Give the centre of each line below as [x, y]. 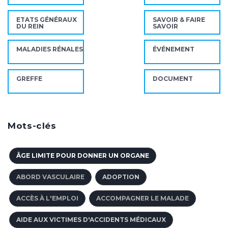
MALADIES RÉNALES [50, 49]
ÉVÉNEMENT [174, 49]
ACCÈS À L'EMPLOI [47, 198]
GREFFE [29, 78]
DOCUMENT [173, 78]
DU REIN [30, 26]
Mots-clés [32, 125]
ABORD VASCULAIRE [50, 177]
